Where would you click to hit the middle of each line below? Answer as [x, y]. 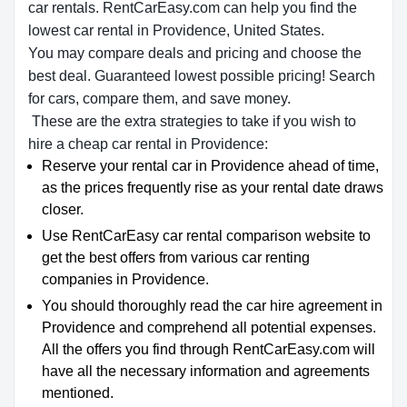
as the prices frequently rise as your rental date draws [213, 188]
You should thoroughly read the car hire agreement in [212, 306]
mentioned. [78, 393]
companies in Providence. [125, 279]
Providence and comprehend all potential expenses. [209, 328]
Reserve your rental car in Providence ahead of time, [210, 166]
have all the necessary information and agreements [206, 371]
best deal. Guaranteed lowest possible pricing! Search [202, 76]
